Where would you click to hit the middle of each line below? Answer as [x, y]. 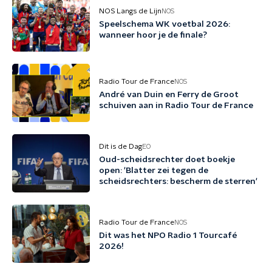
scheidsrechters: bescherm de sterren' [178, 182]
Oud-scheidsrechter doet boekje [167, 160]
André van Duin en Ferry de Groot [169, 95]
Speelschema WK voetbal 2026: [165, 24]
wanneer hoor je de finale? [153, 35]
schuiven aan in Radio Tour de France [176, 106]
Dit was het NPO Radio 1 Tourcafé [168, 236]
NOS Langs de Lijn [130, 11]
